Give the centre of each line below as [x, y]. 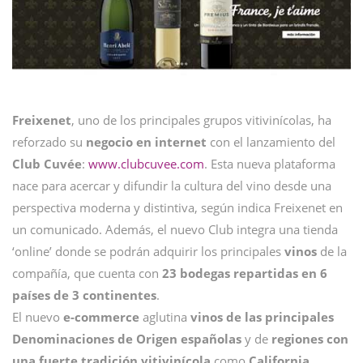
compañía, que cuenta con [87, 273]
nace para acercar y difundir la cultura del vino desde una [172, 185]
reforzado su [49, 141]
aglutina [165, 316]
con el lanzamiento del [271, 141]
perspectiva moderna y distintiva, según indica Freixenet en [177, 207]
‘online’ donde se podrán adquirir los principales [148, 251]
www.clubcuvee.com [146, 163]
